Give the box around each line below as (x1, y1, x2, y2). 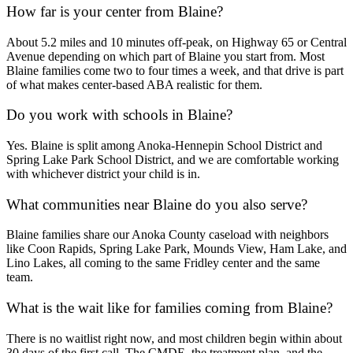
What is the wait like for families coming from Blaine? (6, 299, 333, 317)
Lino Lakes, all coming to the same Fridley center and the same (6, 256, 320, 270)
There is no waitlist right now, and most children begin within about (6, 331, 342, 345)
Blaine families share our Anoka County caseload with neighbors (6, 228, 329, 242)
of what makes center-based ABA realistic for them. (6, 77, 262, 91)
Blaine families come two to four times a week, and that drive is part (6, 63, 344, 77)
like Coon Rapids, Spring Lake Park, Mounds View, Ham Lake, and (6, 242, 347, 256)
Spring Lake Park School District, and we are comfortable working (6, 153, 339, 167)
